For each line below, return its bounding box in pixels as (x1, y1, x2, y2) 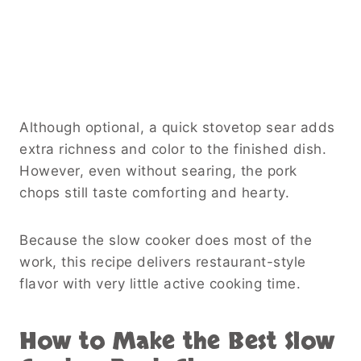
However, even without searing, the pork (19, 162, 297, 179)
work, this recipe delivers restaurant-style (19, 253, 306, 270)
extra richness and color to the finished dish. (19, 140, 326, 157)
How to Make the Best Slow (19, 326, 335, 357)
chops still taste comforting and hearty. (19, 184, 289, 201)
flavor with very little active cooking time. (19, 275, 301, 292)
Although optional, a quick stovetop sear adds (19, 118, 335, 135)
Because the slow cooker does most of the (19, 231, 312, 248)
